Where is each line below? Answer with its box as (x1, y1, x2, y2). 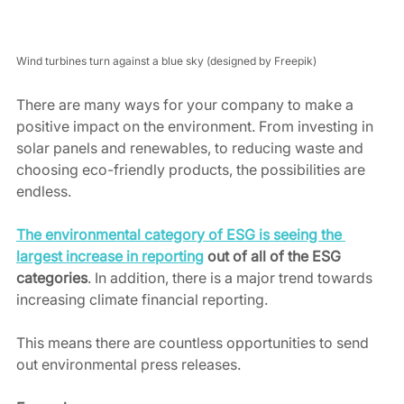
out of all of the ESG (204, 247, 344, 266)
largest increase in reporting (16, 247, 204, 266)
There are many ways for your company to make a (16, 96, 357, 115)
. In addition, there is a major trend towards (87, 269, 376, 288)
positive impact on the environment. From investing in (16, 117, 377, 136)
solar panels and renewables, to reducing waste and (16, 139, 367, 158)
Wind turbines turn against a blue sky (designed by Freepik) (16, 54, 317, 69)
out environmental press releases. (16, 355, 244, 374)
